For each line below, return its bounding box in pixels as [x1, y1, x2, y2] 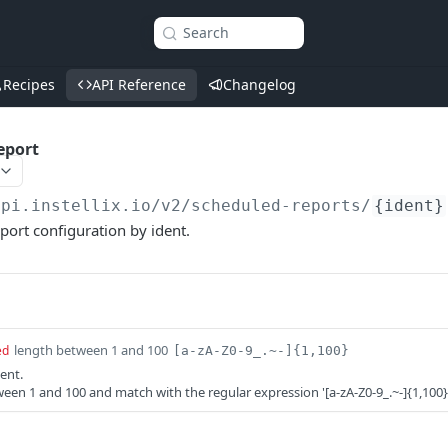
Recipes [3, 75, 55, 94]
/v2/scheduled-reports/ [151, 196, 372, 215]
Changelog [223, 75, 296, 94]
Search [183, 23, 229, 42]
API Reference [92, 75, 186, 94]
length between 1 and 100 [14, 341, 168, 359]
